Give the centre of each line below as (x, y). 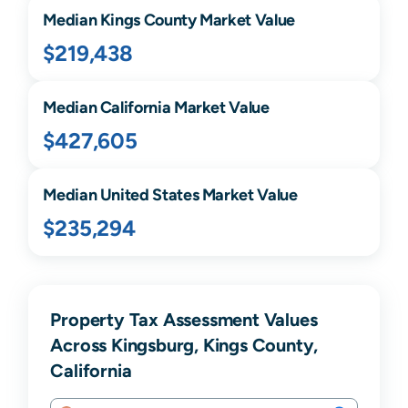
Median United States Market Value (170, 195)
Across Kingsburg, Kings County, (184, 345)
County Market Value (218, 20)
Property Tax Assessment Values (184, 320)
